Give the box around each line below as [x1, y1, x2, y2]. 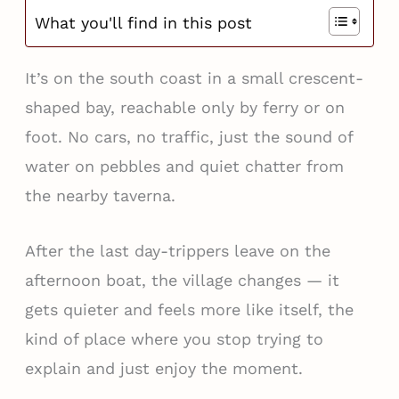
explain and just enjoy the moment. [24, 358, 303, 378]
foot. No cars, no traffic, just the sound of [24, 127, 353, 147]
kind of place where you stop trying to [24, 329, 323, 348]
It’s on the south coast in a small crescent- [24, 69, 363, 88]
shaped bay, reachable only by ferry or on [24, 98, 345, 118]
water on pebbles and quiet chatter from [24, 157, 344, 176]
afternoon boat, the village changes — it [24, 270, 339, 289]
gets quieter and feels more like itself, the [24, 299, 354, 319]
